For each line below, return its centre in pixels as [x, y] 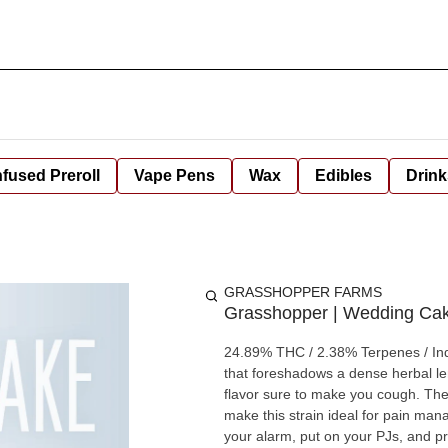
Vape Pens [174, 175]
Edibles [343, 175]
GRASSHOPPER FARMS [303, 292]
